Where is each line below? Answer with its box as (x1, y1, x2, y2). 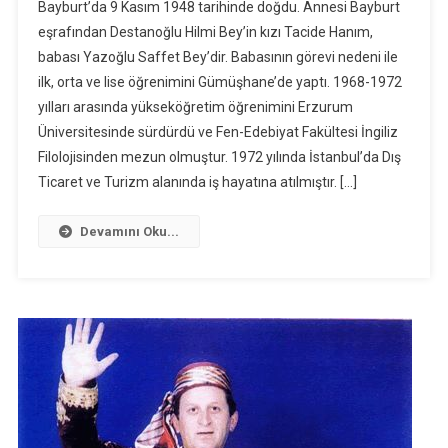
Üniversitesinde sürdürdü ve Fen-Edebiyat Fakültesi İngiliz (37, 124, 398, 141)
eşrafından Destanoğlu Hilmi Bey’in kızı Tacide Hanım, (37, 24, 373, 41)
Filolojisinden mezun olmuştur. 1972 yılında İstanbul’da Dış (37, 149, 401, 166)
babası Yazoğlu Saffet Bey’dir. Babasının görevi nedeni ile (37, 49, 398, 66)
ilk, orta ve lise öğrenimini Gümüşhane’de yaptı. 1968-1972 (37, 74, 402, 91)
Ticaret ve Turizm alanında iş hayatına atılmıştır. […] (37, 174, 357, 191)
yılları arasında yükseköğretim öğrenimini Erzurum (37, 99, 353, 116)
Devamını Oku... (79, 224, 179, 240)
